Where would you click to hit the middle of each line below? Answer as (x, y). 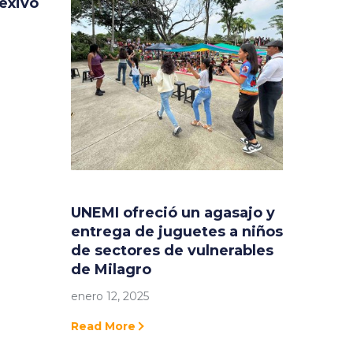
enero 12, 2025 (110, 297)
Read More (103, 327)
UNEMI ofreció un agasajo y (173, 213)
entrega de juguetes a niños (176, 232)
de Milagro (111, 270)
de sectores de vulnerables (172, 251)
